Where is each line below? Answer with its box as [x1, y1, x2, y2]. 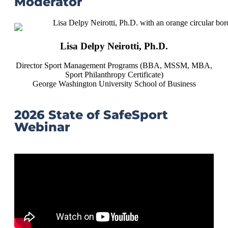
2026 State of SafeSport [14, 107, 168, 123]
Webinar [14, 120, 70, 135]
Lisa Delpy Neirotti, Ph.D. [60, 40, 168, 51]
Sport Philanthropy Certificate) [65, 70, 163, 79]
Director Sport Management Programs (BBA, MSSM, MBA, [16, 61, 212, 70]
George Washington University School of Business [32, 79, 196, 89]
